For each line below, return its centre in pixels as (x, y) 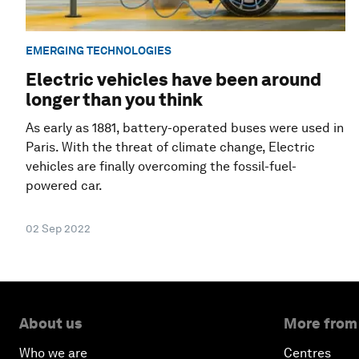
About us (50, 324)
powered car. (64, 186)
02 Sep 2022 (58, 229)
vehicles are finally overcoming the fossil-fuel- (161, 167)
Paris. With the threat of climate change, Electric (170, 147)
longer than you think (114, 100)
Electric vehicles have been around (173, 80)
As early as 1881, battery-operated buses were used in (185, 128)
